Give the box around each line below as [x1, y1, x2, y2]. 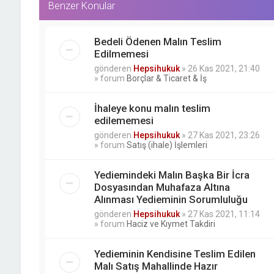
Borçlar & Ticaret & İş [126, 73, 207, 84]
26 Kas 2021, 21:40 [187, 64, 260, 74]
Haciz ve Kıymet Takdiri [126, 219, 215, 229]
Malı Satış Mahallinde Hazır [94, 260, 218, 273]
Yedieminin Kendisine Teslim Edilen [94, 248, 256, 261]
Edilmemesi [94, 48, 149, 61]
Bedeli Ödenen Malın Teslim [94, 35, 221, 48]
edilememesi [94, 114, 154, 127]
